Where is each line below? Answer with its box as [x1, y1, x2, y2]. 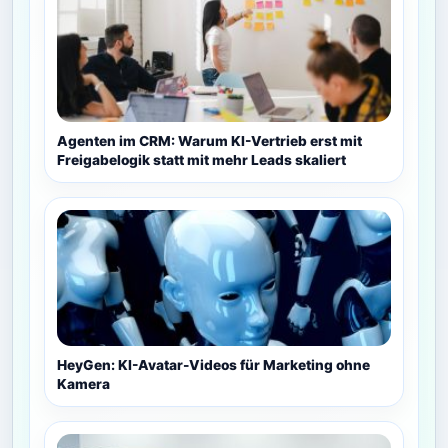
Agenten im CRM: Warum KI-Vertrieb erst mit [57, 132, 362, 149]
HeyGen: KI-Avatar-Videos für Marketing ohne [57, 356, 370, 373]
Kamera [57, 375, 110, 392]
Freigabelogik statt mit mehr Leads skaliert [57, 151, 346, 168]
